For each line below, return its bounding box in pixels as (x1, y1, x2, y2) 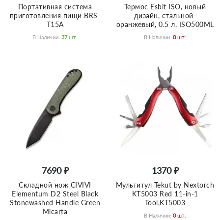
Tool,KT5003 (144, 198, 186, 207)
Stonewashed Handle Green (10, 198, 100, 207)
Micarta (42, 207, 68, 216)
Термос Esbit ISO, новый (124, 2, 206, 11)
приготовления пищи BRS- (9, 11, 101, 20)
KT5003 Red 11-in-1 (132, 189, 198, 198)
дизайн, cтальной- (134, 11, 196, 20)
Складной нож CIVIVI (19, 180, 91, 189)
